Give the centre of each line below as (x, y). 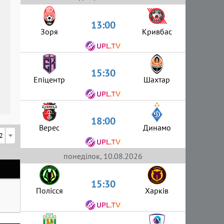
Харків (157, 190)
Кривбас (157, 31)
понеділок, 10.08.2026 (103, 156)
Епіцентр (49, 79)
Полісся (49, 190)
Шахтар (157, 79)
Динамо (157, 127)
